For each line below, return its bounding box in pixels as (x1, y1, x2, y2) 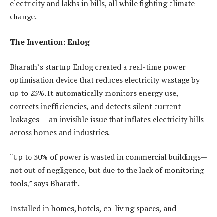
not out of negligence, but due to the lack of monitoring (10, 165, 204, 176)
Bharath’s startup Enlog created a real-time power (10, 61, 186, 72)
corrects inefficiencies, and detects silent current (10, 100, 181, 111)
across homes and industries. (10, 126, 110, 138)
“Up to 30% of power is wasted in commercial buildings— (10, 152, 207, 163)
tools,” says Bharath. (10, 178, 80, 189)
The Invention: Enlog (10, 36, 90, 47)
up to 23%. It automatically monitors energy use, (10, 87, 178, 98)
